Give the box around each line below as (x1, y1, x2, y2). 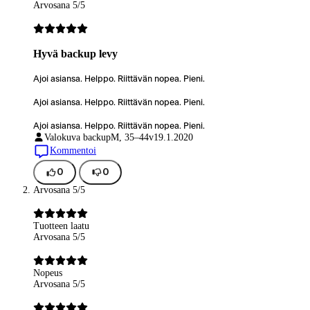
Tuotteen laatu (33, 221, 89, 232)
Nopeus (33, 268, 62, 279)
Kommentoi (50, 145, 96, 156)
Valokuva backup (44, 131, 111, 143)
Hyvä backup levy (33, 47, 118, 61)
